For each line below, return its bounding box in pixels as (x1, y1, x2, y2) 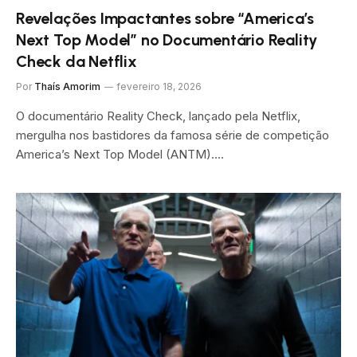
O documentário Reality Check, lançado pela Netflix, (16, 108, 300, 124)
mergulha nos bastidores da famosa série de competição (16, 127, 329, 143)
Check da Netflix (16, 51, 137, 71)
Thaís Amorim (34, 80, 100, 92)
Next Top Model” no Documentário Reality (16, 29, 318, 49)
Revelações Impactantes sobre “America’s (16, 8, 315, 28)
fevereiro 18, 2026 (116, 80, 202, 92)
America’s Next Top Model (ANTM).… (16, 146, 224, 162)
